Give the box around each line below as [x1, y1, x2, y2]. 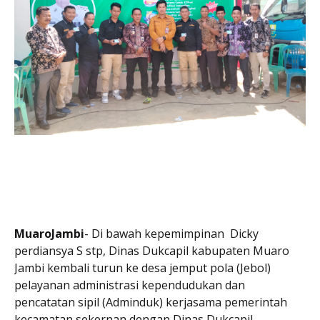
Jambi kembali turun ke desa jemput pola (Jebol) [14, 260, 271, 276]
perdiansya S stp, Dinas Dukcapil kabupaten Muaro [14, 243, 289, 259]
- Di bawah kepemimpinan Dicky [84, 226, 259, 241]
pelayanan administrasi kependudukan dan [14, 277, 245, 293]
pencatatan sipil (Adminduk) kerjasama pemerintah [14, 294, 287, 310]
